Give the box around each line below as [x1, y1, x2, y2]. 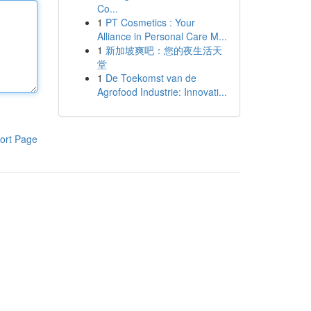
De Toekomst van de [105, 71, 196, 85]
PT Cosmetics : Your [105, 15, 195, 29]
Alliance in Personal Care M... [96, 29, 227, 43]
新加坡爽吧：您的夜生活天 [105, 43, 222, 57]
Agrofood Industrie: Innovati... [96, 85, 227, 99]
